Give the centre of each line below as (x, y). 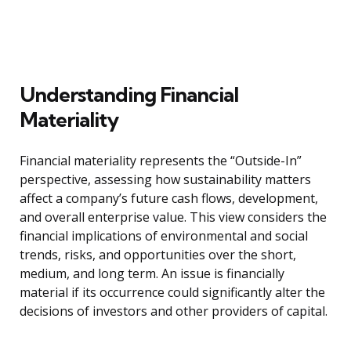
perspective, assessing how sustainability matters (165, 180)
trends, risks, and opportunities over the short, (158, 255)
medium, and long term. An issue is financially (152, 274)
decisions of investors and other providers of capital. (174, 311)
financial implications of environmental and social (164, 236)
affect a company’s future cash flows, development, (169, 199)
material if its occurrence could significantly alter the (172, 293)
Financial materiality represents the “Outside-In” (161, 161)
